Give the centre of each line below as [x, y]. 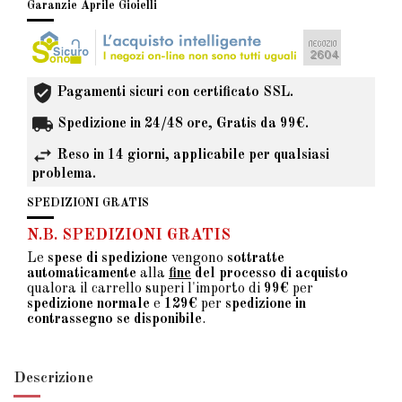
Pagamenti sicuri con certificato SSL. [175, 92]
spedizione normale [88, 304]
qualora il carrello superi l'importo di [145, 288]
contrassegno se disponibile [114, 319]
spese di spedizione [108, 258]
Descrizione [53, 378]
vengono [197, 258]
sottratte [256, 258]
